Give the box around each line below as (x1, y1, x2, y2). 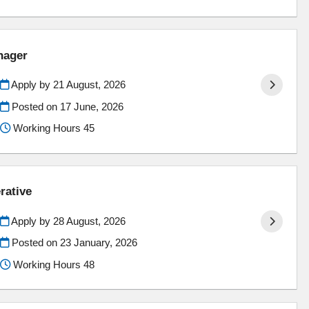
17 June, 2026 (59, 100, 123, 112)
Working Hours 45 (10, 122, 94, 134)
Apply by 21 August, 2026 (8, 79, 126, 91)
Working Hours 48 (10, 259, 94, 271)
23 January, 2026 (59, 237, 137, 249)
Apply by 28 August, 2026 (8, 215, 126, 227)
